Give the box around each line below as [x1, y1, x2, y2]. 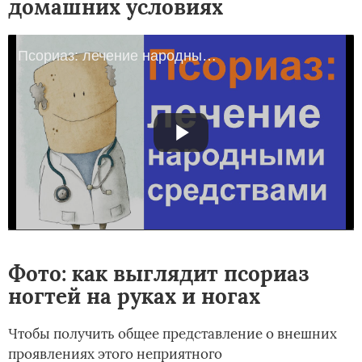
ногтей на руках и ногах [8, 283, 260, 310]
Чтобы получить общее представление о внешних [8, 325, 337, 343]
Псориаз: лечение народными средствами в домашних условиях [202, 48, 217, 65]
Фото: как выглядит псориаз [8, 260, 309, 288]
